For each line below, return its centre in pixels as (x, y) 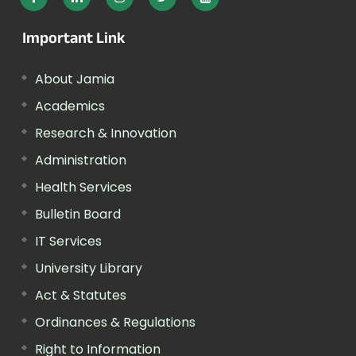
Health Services (83, 187)
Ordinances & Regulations (115, 322)
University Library (89, 268)
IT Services (68, 241)
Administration (81, 160)
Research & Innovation (106, 133)
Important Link (74, 40)
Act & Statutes (81, 295)
